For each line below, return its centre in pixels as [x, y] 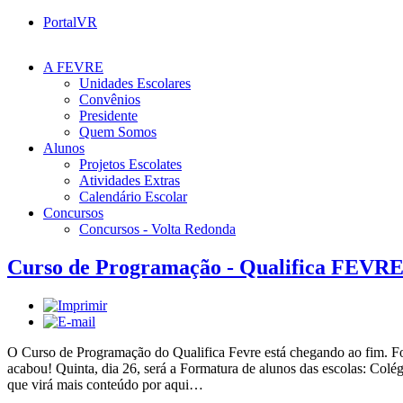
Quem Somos [118, 132]
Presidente [108, 116]
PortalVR [70, 22]
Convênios [110, 99]
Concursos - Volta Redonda [157, 229]
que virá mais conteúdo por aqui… [105, 384]
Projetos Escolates [130, 164]
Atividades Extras [130, 180]
